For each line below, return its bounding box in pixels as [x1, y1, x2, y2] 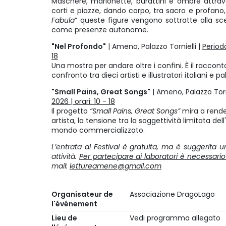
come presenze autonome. [51, 25, 150, 35]
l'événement [51, 199, 97, 209]
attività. [51, 151, 79, 161]
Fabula [51, 15, 75, 25]
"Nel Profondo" [51, 41, 106, 51]
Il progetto [51, 106, 90, 116]
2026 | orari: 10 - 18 [51, 96, 115, 106]
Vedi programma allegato [129, 213, 220, 223]
